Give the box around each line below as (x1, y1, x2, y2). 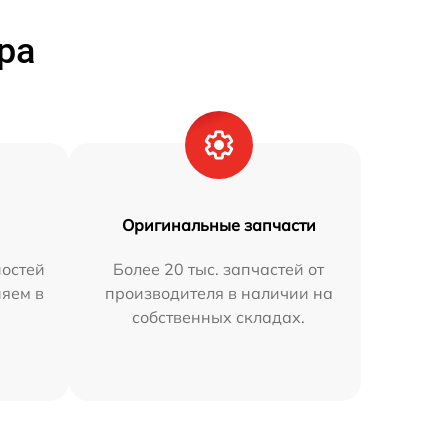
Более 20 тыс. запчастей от (113, 258, 325, 279)
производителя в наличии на (104, 282, 333, 303)
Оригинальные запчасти (121, 214, 316, 235)
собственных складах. (132, 306, 306, 327)
